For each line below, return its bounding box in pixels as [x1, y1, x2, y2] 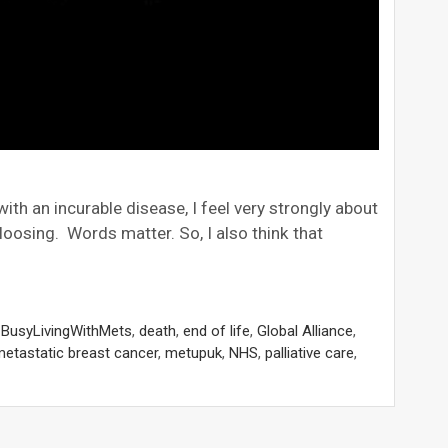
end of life [183, 321, 250, 340]
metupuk [165, 343, 222, 362]
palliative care [265, 343, 354, 362]
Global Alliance [257, 321, 353, 340]
